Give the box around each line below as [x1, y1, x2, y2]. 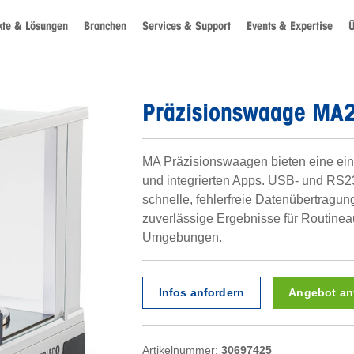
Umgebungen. [141, 230, 222, 244]
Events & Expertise [247, 18, 333, 33]
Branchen [84, 18, 126, 33]
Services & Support [142, 18, 231, 33]
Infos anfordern [158, 286, 245, 299]
